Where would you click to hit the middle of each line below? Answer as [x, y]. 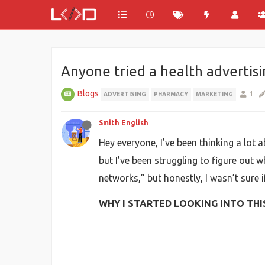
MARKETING [214, 94]
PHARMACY [171, 94]
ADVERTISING [125, 94]
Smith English [124, 123]
